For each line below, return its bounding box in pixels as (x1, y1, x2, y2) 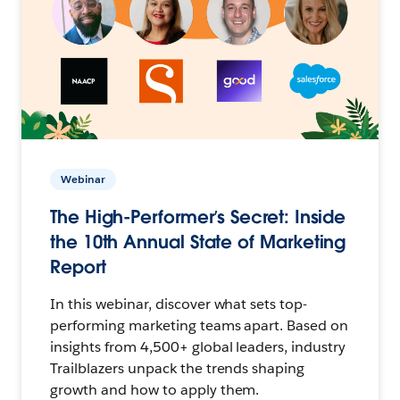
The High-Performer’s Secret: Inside (50, 204, 346, 229)
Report (50, 254, 106, 279)
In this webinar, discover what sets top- (50, 294, 308, 313)
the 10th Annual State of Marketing (50, 229, 346, 254)
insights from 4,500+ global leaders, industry (50, 337, 346, 356)
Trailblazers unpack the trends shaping (50, 358, 305, 378)
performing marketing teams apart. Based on (50, 315, 349, 335)
